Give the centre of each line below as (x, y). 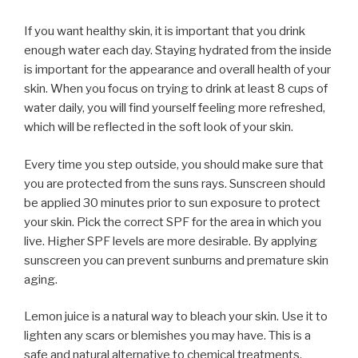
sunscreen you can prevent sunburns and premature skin (176, 260)
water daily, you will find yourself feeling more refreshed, (175, 108)
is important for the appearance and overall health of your (177, 70)
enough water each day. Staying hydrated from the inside (178, 50)
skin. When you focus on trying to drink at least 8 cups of (176, 89)
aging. (41, 279)
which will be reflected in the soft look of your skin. (159, 127)
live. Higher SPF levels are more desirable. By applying (171, 241)
